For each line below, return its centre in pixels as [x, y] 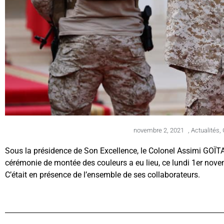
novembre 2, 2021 [159, 130]
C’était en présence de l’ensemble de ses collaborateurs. [102, 175]
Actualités [205, 130]
